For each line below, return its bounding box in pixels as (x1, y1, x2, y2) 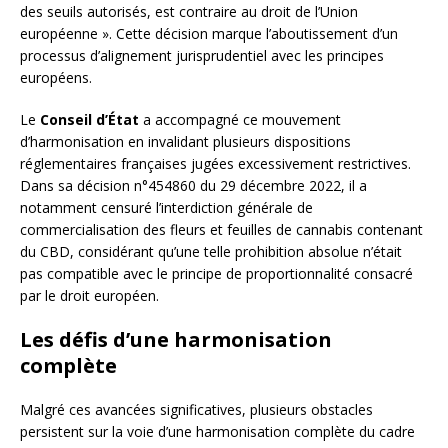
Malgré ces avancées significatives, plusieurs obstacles (20, 400, 373, 420)
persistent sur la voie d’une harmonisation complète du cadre (20, 422, 415, 442)
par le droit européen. (20, 286, 159, 306)
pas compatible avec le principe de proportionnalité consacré (20, 264, 413, 284)
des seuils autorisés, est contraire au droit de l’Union (20, 2, 358, 22)
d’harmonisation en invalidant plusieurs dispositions (20, 132, 351, 152)
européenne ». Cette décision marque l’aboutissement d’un (20, 24, 398, 44)
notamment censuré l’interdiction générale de (20, 198, 313, 218)
